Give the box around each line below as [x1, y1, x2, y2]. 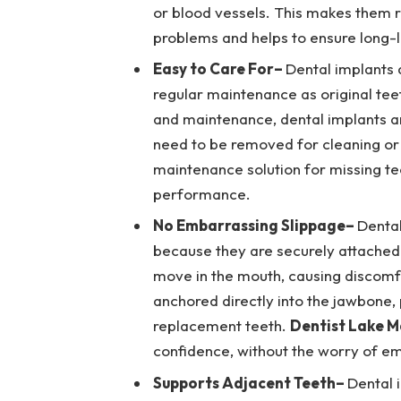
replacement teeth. [152, 316, 290, 336]
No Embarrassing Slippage [152, 216, 346, 235]
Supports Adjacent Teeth [152, 372, 336, 392]
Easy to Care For [152, 59, 274, 78]
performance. [152, 184, 251, 203]
